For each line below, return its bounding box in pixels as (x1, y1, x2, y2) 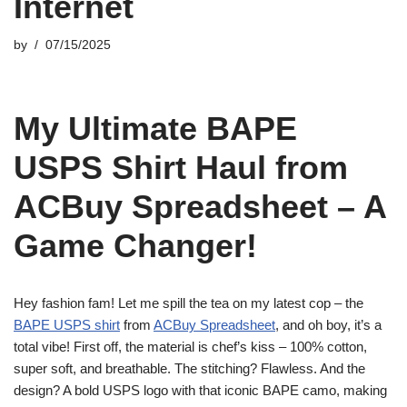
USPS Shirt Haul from (14, 149, 348, 186)
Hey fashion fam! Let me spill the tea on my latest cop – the (14, 295, 363, 311)
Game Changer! (14, 227, 257, 264)
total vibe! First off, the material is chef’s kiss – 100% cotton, (14, 339, 367, 354)
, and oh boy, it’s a (275, 317, 382, 333)
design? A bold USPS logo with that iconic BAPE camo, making (14, 382, 387, 398)
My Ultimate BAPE (14, 110, 297, 147)
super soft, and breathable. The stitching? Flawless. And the (14, 361, 365, 376)
